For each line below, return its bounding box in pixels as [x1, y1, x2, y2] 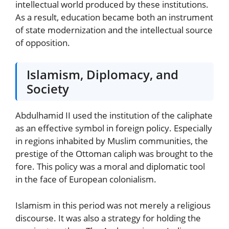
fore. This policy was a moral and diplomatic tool [15, 161, 205, 173]
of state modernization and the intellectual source [15, 24, 213, 36]
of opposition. [15, 37, 70, 49]
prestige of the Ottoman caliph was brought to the [15, 148, 213, 160]
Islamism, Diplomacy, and [27, 65, 179, 83]
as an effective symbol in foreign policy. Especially [15, 122, 212, 134]
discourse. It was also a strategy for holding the [15, 212, 201, 224]
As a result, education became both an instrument [15, 11, 213, 24]
